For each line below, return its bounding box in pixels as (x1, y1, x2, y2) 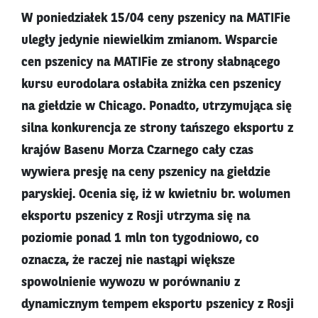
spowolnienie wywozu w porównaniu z (21, 276, 240, 290)
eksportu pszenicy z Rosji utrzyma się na (21, 210, 250, 224)
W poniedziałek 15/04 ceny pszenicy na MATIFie (21, 12, 290, 26)
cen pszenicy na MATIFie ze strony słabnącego (21, 56, 280, 70)
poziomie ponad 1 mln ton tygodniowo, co (21, 232, 259, 246)
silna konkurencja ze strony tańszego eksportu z (21, 122, 293, 136)
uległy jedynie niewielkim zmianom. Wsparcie (21, 34, 278, 48)
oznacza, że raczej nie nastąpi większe (21, 254, 235, 268)
